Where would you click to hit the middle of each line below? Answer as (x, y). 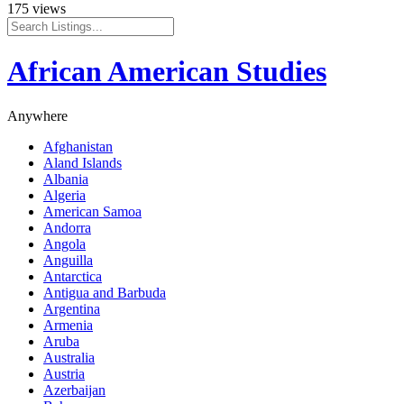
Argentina (72, 308)
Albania (66, 179)
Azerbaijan (74, 390)
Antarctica (73, 276)
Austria (64, 373)
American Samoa (92, 211)
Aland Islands (83, 162)
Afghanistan (78, 146)
